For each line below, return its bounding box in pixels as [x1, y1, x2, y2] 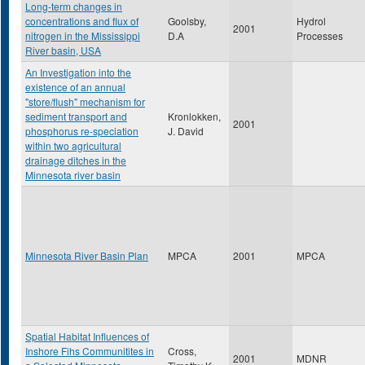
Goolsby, [168, 14, 206, 28]
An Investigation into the [25, 65, 131, 79]
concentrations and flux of [25, 14, 139, 28]
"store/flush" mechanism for [25, 95, 145, 108]
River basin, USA [25, 43, 101, 57]
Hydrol [297, 14, 326, 28]
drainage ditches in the [25, 153, 126, 167]
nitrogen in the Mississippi [25, 29, 140, 42]
